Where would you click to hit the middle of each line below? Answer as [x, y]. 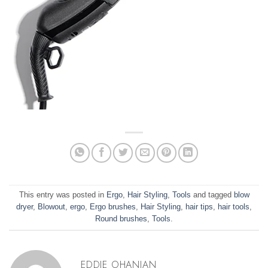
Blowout [51, 207]
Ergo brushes [113, 207]
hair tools [234, 207]
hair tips [199, 207]
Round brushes [121, 219]
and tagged [212, 195]
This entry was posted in [63, 195]
